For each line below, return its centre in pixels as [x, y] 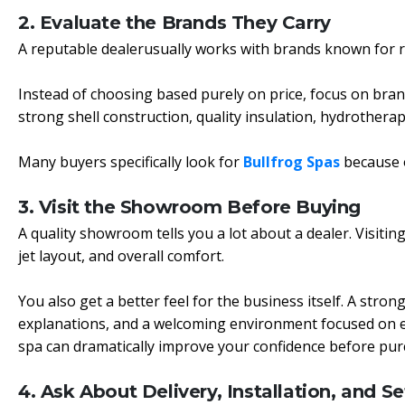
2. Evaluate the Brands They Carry [174, 23]
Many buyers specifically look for [131, 162]
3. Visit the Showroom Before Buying [189, 207]
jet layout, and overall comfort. [121, 256]
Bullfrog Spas [292, 162]
